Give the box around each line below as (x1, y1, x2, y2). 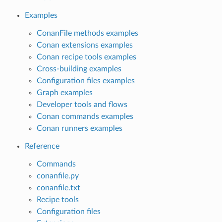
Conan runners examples (36, 124, 122, 132)
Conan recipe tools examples (36, 53, 136, 61)
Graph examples (36, 88, 93, 97)
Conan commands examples (36, 112, 133, 120)
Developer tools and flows (36, 100, 127, 109)
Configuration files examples (36, 76, 135, 85)
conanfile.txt (36, 183, 80, 192)
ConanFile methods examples (36, 29, 138, 37)
